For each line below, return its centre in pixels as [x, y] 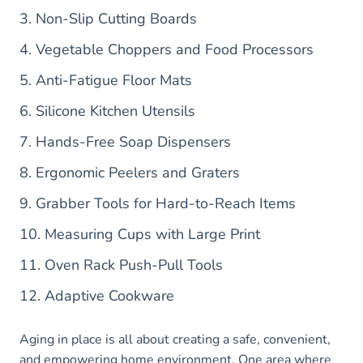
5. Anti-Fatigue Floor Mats [106, 81]
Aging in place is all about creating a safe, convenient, [175, 340]
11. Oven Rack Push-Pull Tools [121, 265]
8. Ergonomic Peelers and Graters [130, 173]
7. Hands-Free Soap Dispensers [125, 142]
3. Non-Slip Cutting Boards [108, 19]
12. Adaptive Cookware [97, 296]
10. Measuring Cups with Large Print [140, 235]
